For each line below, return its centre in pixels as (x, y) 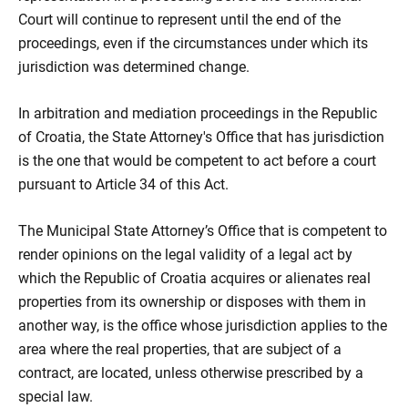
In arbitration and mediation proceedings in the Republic (198, 113)
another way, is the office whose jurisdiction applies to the (203, 326)
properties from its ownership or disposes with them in (192, 302)
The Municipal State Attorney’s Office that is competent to (203, 231)
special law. (56, 397)
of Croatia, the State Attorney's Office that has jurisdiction (201, 137)
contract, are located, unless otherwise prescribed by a (191, 373)
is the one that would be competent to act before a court (197, 161)
